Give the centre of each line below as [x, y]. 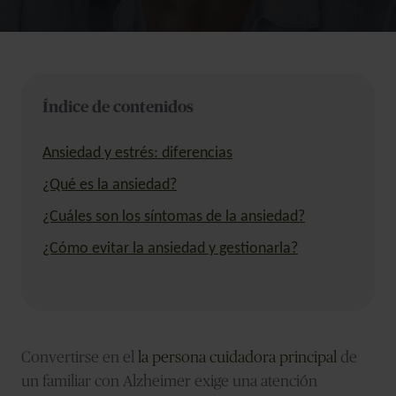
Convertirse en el [80, 358]
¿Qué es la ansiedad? [110, 185]
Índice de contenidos [118, 107]
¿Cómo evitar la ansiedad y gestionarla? [170, 248]
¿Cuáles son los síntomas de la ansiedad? [174, 217]
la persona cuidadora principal [237, 358]
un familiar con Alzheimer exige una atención [169, 381]
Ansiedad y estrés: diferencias [137, 153]
